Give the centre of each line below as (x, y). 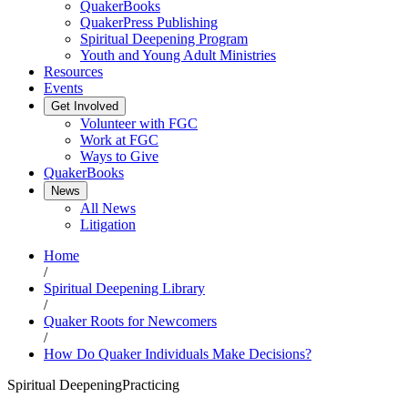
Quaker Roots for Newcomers (130, 321)
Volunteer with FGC (139, 123)
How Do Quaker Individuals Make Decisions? (178, 354)
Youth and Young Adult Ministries (178, 55)
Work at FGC (119, 140)
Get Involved (85, 106)
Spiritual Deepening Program (164, 39)
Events (63, 88)
